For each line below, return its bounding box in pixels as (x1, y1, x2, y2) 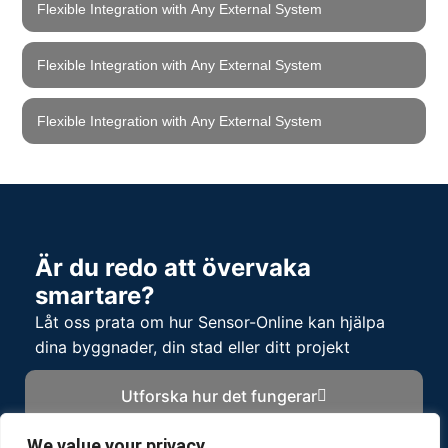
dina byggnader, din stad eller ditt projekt (35, 337, 350, 358)
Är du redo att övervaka (35, 253, 311, 283)
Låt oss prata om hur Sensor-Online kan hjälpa (35, 312, 385, 333)
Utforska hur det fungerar (121, 386, 317, 407)
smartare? (35, 281, 155, 311)
